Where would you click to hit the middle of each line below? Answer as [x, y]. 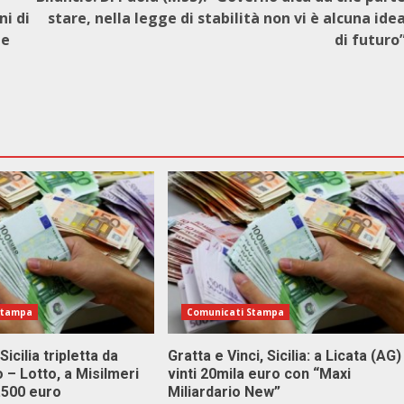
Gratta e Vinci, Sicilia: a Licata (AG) [284, 356]
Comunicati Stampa [235, 312]
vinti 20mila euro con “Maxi [259, 374]
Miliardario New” [224, 392]
